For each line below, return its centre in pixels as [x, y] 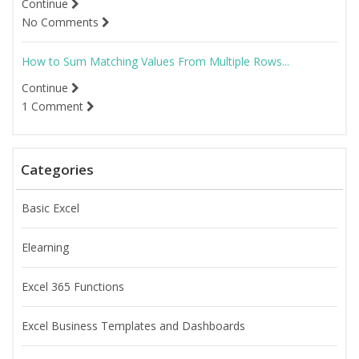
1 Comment [54, 106]
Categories [57, 169]
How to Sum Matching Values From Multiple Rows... [155, 61]
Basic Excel [50, 208]
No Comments [62, 22]
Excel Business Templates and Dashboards [133, 326]
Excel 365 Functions [73, 286]
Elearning [45, 247]
